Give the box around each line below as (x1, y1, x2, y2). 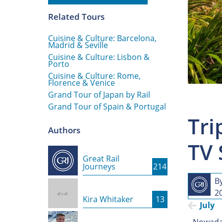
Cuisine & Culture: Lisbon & (48, 52, 150, 63)
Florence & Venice (48, 77, 115, 89)
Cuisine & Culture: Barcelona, (48, 33, 157, 44)
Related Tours (48, 11, 105, 23)
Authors (48, 124, 80, 136)
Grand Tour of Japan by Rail (48, 89, 150, 101)
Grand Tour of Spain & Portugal (48, 101, 166, 112)
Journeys (83, 161, 115, 172)
